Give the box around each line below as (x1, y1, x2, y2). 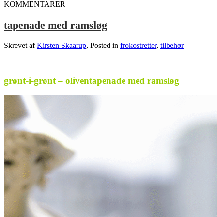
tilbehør (160, 41, 184, 49)
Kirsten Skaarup (37, 41, 86, 49)
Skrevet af (4, 41, 37, 49)
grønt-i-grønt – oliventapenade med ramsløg (4, 75, 179, 86)
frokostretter (120, 41, 156, 49)
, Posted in (86, 41, 120, 49)
